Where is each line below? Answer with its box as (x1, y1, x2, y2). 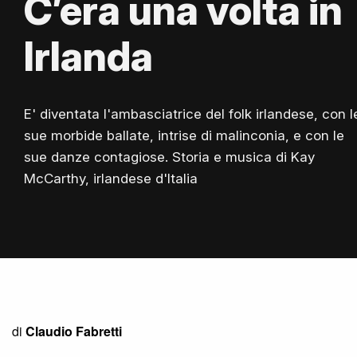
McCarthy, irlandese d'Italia (24, 171, 198, 187)
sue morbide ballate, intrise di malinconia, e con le (24, 127, 344, 144)
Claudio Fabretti (25, 321, 122, 340)
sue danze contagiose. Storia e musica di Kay (24, 149, 315, 166)
